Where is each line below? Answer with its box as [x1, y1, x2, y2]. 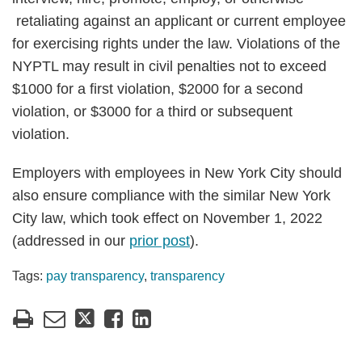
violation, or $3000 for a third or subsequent [12, 103, 293, 120]
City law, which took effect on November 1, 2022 [12, 210, 322, 226]
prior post [129, 233, 190, 249]
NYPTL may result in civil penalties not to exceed [12, 58, 326, 74]
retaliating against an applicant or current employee [12, 13, 346, 29]
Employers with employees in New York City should [12, 165, 342, 181]
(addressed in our [12, 233, 129, 249]
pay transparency [46, 269, 144, 283]
